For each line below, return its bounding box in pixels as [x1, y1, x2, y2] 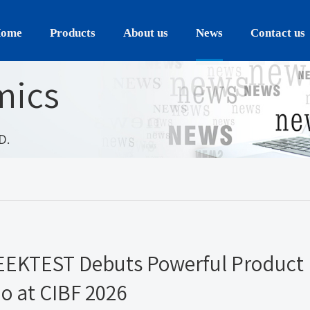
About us [123, 26, 168, 39]
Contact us [250, 26, 305, 39]
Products [50, 26, 95, 39]
